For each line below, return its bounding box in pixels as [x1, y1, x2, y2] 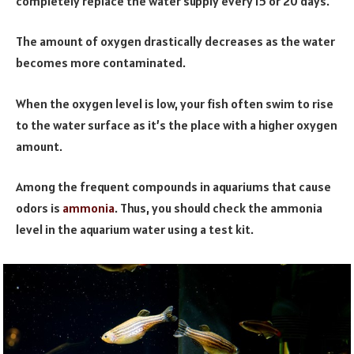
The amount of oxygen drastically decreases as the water [16, 33, 335, 50]
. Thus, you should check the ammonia [115, 200, 322, 217]
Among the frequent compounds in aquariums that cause [16, 179, 331, 195]
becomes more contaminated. [16, 55, 186, 71]
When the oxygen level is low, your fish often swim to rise [16, 95, 333, 111]
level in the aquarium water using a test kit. [16, 221, 254, 238]
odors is [16, 200, 62, 217]
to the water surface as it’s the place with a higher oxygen [16, 116, 337, 133]
